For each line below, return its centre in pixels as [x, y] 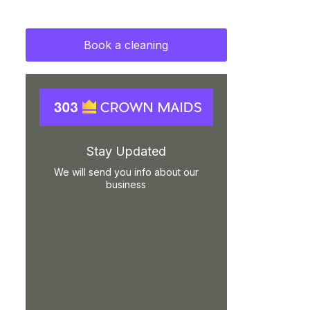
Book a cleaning [126, 45]
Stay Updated [126, 152]
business [126, 185]
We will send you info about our [126, 172]
